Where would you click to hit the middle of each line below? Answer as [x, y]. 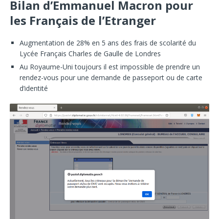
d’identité [34, 88]
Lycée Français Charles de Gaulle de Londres [90, 54]
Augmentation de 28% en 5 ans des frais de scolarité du [108, 43]
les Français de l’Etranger [83, 21]
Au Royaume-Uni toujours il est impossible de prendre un [110, 67]
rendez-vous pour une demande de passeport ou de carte [111, 78]
